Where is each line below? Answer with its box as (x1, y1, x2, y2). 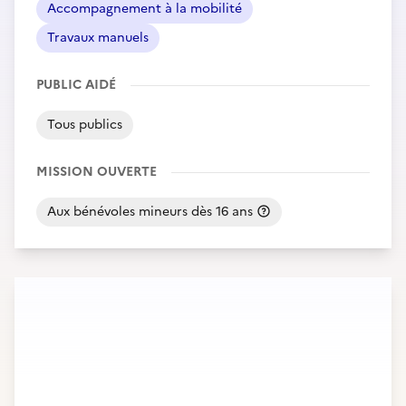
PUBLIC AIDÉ (36, 75, 116, 94)
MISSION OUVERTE (36, 162, 157, 181)
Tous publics (47, 115, 122, 134)
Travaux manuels (47, 28, 149, 47)
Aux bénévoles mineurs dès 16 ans (47, 202, 256, 221)
